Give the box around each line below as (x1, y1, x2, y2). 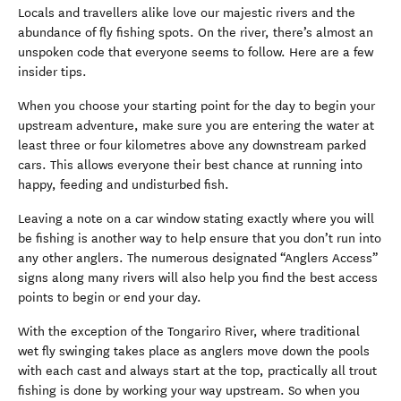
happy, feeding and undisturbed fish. (18, 177, 229, 192)
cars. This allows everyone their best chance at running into (18, 158, 363, 173)
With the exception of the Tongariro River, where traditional (18, 324, 360, 339)
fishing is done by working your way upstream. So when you (18, 383, 360, 398)
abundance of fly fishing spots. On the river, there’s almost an (18, 25, 373, 40)
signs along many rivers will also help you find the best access (18, 270, 378, 286)
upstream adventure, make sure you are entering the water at (18, 118, 374, 133)
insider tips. (18, 64, 87, 80)
